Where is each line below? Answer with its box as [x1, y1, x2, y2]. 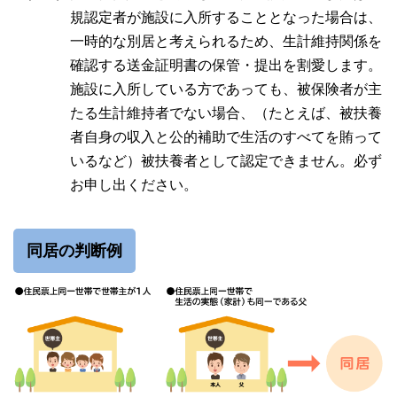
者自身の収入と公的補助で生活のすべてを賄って [70, 129, 382, 145]
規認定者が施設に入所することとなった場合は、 [70, 10, 382, 26]
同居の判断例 [27, 242, 122, 261]
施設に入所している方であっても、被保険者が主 [70, 82, 382, 97]
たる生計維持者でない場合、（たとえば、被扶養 [70, 105, 382, 121]
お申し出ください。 [70, 177, 198, 193]
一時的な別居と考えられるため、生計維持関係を [70, 34, 382, 50]
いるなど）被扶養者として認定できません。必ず [70, 153, 382, 169]
